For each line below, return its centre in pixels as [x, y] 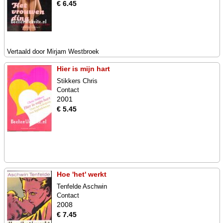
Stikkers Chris [77, 81]
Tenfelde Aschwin [82, 186]
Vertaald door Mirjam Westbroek [53, 52]
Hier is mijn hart [83, 69]
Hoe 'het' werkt [82, 174]
